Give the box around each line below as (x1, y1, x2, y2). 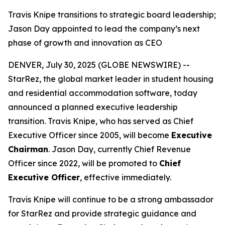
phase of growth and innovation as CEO (8, 38, 162, 48)
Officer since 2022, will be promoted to (8, 158, 159, 168)
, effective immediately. (80, 172, 173, 182)
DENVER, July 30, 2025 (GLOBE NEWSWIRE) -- (8, 60, 190, 70)
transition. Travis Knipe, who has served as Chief (8, 116, 193, 126)
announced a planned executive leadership (8, 102, 178, 112)
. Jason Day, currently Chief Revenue (48, 144, 191, 154)
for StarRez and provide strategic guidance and (8, 208, 196, 218)
